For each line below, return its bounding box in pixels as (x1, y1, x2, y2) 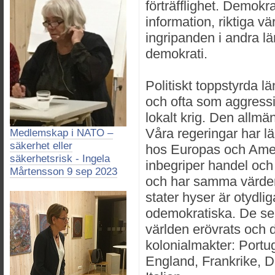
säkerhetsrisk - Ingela (10, 152, 110, 165)
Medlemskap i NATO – (10, 126, 113, 139)
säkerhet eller (10, 139, 72, 152)
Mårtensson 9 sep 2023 (10, 165, 117, 178)
